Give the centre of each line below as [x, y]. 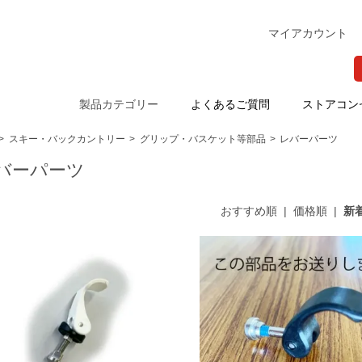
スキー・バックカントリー [67, 139]
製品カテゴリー [119, 105]
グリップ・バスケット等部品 [202, 139]
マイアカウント [308, 33]
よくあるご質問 [230, 105]
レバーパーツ [309, 139]
